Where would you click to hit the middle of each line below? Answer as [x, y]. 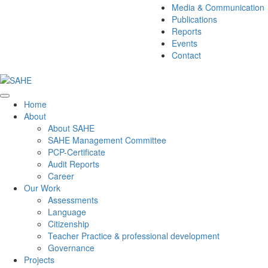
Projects [39, 260]
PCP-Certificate [77, 152]
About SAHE [71, 128]
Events [185, 43]
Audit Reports [74, 164]
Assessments [73, 200]
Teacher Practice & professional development [134, 236]
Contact [187, 55]
